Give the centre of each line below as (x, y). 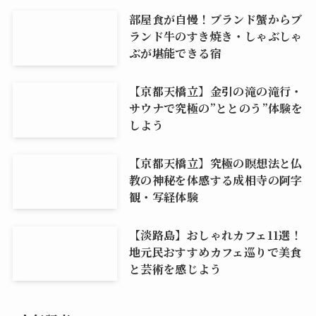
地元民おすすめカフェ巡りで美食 (215, 251)
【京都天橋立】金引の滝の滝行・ (215, 91)
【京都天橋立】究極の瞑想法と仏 (215, 163)
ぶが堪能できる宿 (175, 53)
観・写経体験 (164, 196)
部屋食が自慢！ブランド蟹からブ (215, 19)
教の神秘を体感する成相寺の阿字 (215, 180)
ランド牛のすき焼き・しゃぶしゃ (215, 36)
